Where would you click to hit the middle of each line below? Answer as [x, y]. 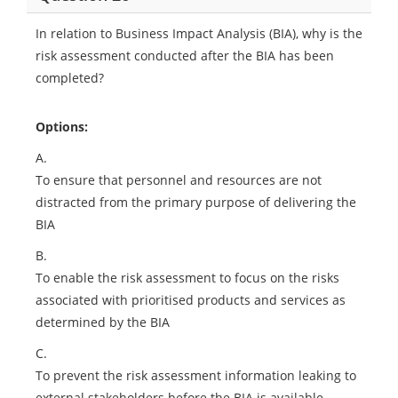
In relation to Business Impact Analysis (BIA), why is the [199, 33]
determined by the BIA [103, 322]
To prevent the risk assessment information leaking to [196, 375]
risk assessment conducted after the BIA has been [185, 56]
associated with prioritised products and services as [191, 300]
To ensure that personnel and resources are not [179, 180]
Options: [62, 127]
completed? [70, 78]
